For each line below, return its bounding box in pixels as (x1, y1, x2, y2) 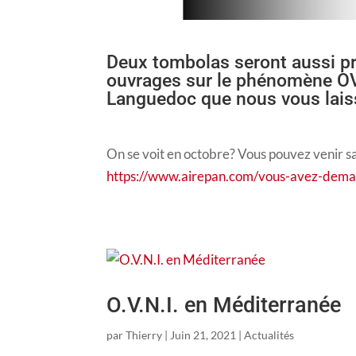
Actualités (244, 327, 295, 342)
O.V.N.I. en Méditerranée (106, 292, 342, 318)
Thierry (126, 327, 163, 342)
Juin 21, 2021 (170, 327, 237, 342)
